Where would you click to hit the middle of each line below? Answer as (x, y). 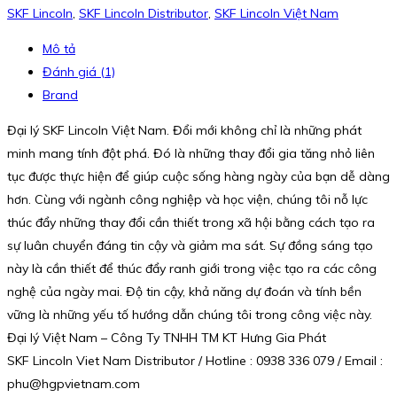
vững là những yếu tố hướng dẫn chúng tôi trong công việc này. (190, 315)
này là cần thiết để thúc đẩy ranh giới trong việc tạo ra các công (192, 269)
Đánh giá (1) (79, 72)
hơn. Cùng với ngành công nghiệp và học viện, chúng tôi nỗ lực (187, 200)
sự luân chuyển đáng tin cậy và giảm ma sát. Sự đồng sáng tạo (190, 246)
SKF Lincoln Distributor (144, 14)
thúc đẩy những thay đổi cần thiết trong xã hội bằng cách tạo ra (191, 223)
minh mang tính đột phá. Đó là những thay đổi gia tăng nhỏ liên (191, 154)
